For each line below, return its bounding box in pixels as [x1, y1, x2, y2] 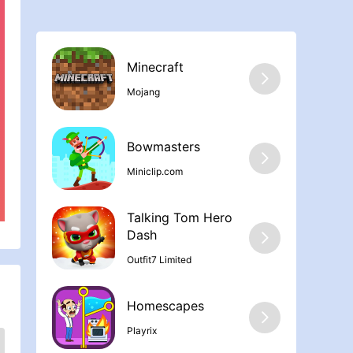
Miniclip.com [127, 165, 183, 177]
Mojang [127, 85, 160, 98]
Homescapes [127, 298, 204, 314]
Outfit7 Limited [127, 253, 191, 266]
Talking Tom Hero [127, 210, 232, 226]
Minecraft [127, 59, 184, 76]
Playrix [127, 324, 157, 336]
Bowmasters [127, 139, 200, 155]
